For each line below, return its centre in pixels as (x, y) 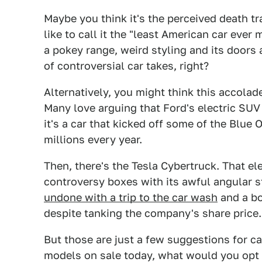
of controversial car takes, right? (126, 66)
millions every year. (93, 139)
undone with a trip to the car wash (131, 197)
